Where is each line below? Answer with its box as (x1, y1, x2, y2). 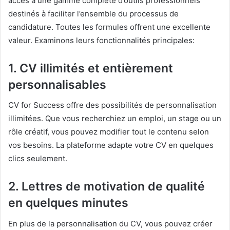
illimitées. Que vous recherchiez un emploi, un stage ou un (8, 113, 221, 124)
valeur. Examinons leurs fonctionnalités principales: (8, 35, 195, 45)
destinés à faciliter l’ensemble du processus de (8, 8, 179, 18)
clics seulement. (8, 154, 67, 164)
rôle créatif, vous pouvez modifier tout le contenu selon (8, 127, 209, 137)
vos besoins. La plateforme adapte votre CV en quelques (8, 140, 214, 150)
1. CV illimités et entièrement (8, 61, 173, 75)
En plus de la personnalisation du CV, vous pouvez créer (8, 218, 213, 228)
